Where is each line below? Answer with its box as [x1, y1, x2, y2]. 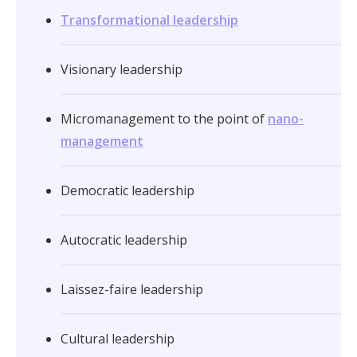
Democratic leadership [61, 182, 194, 199]
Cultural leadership [61, 330, 175, 347]
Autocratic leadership [61, 231, 187, 249]
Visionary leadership [61, 61, 182, 78]
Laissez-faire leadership [61, 280, 203, 298]
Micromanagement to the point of [61, 110, 268, 127]
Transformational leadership [61, 11, 238, 29]
